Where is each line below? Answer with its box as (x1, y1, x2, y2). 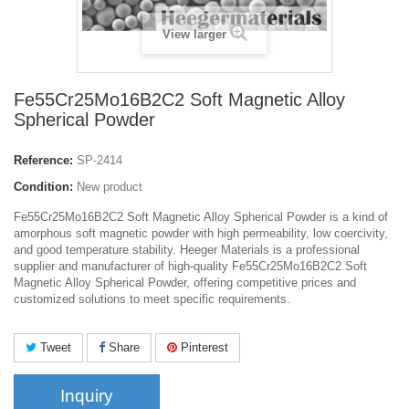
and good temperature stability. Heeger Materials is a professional (14, 243, 360, 257)
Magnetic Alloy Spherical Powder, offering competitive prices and (14, 276, 356, 290)
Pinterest (177, 341, 228, 355)
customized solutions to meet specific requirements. (14, 292, 290, 307)
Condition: (14, 180, 73, 194)
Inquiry (60, 386, 113, 406)
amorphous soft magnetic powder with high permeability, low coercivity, (14, 226, 388, 241)
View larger (162, 27, 226, 42)
